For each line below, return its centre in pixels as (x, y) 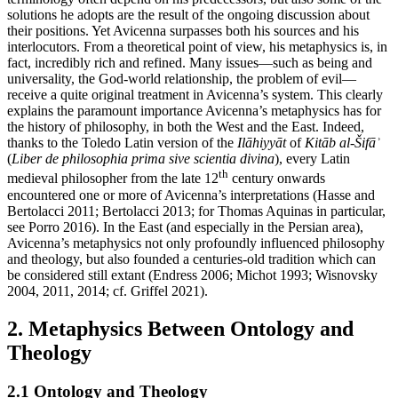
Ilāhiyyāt (262, 143)
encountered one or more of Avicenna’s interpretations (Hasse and (191, 195)
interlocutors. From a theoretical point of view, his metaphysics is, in (197, 47)
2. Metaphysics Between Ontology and (180, 328)
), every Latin (312, 159)
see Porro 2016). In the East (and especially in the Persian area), (185, 227)
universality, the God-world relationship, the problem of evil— (182, 79)
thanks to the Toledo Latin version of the (122, 143)
